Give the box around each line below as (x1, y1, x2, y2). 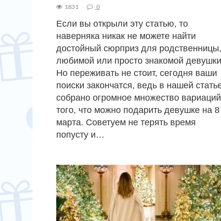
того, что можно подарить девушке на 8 (56, 105, 220, 115)
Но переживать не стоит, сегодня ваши (56, 68, 217, 78)
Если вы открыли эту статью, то (56, 18, 188, 29)
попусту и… (56, 129, 105, 140)
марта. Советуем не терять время (56, 117, 196, 127)
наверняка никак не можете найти (56, 31, 196, 41)
